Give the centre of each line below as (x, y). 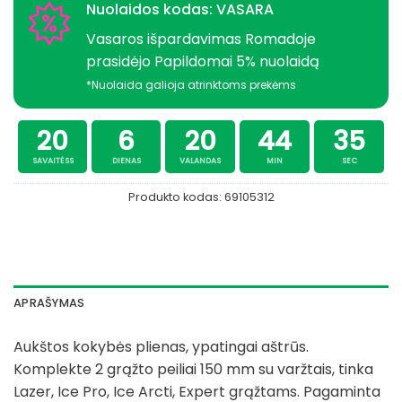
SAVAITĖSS (52, 161)
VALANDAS (200, 161)
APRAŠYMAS (49, 302)
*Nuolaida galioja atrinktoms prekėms (191, 84)
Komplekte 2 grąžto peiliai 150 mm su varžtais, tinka (193, 369)
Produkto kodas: (176, 197)
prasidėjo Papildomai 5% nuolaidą (203, 61)
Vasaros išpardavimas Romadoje (201, 39)
